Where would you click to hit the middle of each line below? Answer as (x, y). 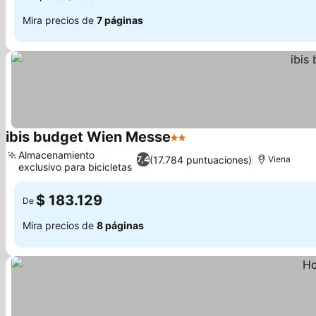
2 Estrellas (198, 145)
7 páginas (120, 20)
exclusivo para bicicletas (75, 167)
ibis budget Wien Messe (88, 137)
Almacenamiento (56, 155)
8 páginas (120, 225)
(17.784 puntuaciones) (200, 159)
